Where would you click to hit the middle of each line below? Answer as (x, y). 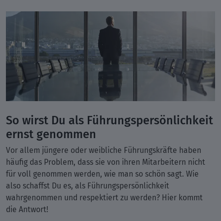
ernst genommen (51, 133)
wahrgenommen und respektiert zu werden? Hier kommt (104, 197)
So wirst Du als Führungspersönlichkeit (110, 120)
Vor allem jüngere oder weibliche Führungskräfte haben (104, 150)
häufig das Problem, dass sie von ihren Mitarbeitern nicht (106, 162)
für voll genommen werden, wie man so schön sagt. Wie (102, 174)
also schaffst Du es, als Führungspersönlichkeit (88, 185)
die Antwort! (28, 209)
